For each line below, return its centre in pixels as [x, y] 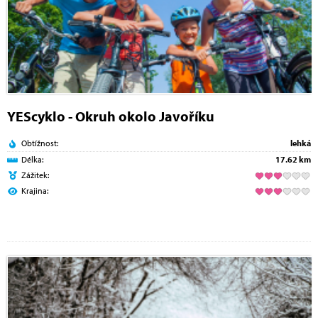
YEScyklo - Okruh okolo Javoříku [111, 116]
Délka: [32, 159]
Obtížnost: [40, 143]
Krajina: [35, 190]
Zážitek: [35, 175]
